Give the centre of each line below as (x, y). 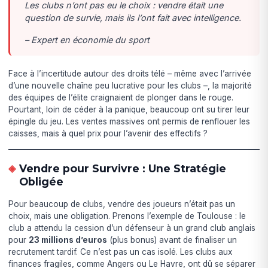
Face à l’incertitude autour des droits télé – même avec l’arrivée (130, 73)
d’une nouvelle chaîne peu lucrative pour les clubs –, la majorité (130, 85)
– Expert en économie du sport (87, 39)
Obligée (41, 181)
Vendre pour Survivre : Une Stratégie (122, 168)
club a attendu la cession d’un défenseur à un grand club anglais (132, 228)
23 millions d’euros (68, 240)
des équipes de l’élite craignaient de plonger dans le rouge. (121, 97)
